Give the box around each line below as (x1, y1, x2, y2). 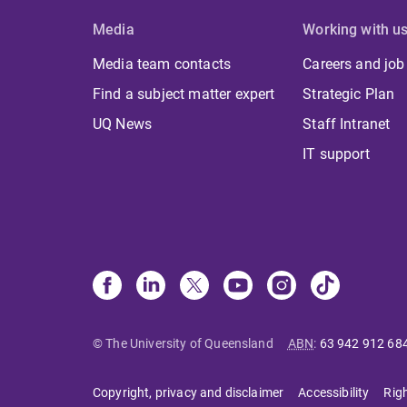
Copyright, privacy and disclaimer (93, 385, 284, 401)
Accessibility (298, 385, 370, 401)
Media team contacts (93, 55, 232, 74)
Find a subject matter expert (93, 85, 275, 104)
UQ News (93, 115, 153, 134)
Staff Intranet (303, 115, 391, 134)
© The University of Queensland (93, 336, 273, 352)
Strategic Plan (303, 85, 395, 104)
